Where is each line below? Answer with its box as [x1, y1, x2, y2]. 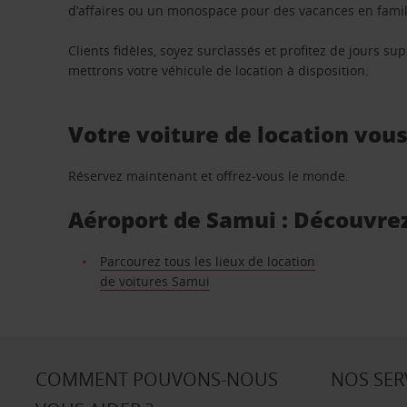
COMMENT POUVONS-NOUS [35, 367, 278, 392]
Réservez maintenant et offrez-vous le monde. [68, 167, 350, 184]
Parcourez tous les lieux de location [99, 253, 315, 270]
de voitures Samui [99, 273, 210, 290]
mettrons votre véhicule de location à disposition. [68, 62, 370, 79]
